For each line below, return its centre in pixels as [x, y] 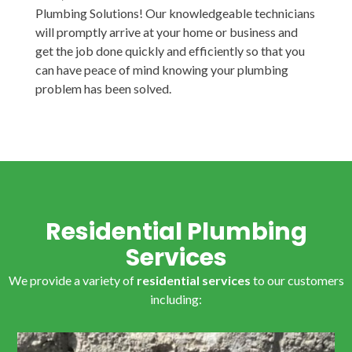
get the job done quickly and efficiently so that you [170, 50]
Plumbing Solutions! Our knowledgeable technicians [175, 13]
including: [176, 299]
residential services [193, 280]
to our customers [297, 280]
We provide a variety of [72, 280]
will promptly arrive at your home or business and [166, 31]
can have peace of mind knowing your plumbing [161, 69]
